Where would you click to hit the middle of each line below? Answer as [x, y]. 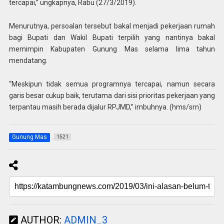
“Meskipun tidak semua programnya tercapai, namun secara [112, 84]
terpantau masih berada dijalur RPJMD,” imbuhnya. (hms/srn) [105, 107]
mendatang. [28, 60]
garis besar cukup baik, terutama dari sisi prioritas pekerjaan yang [112, 95]
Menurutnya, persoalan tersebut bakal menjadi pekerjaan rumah [112, 26]
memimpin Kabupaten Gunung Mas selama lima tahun [112, 49]
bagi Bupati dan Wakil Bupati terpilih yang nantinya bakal [112, 37]
